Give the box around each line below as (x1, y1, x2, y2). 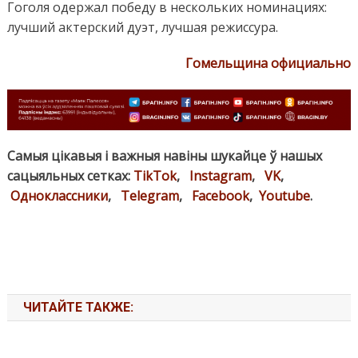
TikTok (133, 167, 177, 185)
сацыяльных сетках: (6, 167, 133, 185)
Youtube (258, 187, 310, 205)
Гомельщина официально (185, 54, 352, 72)
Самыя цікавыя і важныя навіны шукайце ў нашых (6, 147, 322, 165)
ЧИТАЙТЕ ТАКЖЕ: (22, 300, 133, 316)
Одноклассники (10, 187, 108, 205)
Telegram (120, 187, 179, 205)
